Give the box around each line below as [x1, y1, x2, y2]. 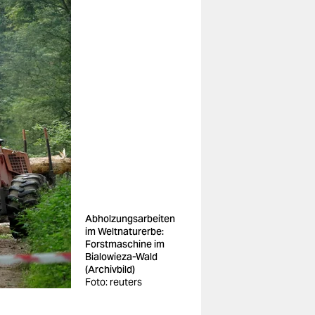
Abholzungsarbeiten [85, 212, 175, 225]
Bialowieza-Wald [85, 250, 157, 263]
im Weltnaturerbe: [85, 225, 164, 238]
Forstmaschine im [85, 238, 165, 250]
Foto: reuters [85, 276, 142, 288]
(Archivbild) [85, 263, 135, 276]
